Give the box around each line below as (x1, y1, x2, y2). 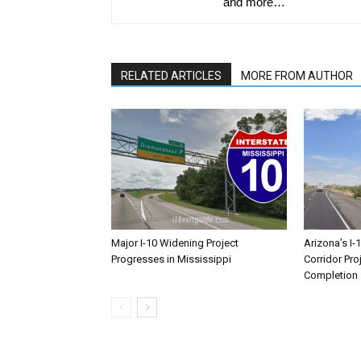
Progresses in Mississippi (111, 253, 231, 265)
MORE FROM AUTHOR (241, 69, 353, 82)
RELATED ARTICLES (121, 69, 222, 82)
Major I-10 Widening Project (111, 237, 239, 249)
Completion (304, 269, 358, 281)
